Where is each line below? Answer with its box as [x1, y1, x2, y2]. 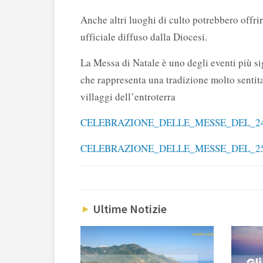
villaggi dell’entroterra [80, 90, 176, 104]
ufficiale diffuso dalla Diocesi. [80, 30, 207, 44]
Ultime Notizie [90, 201, 167, 217]
